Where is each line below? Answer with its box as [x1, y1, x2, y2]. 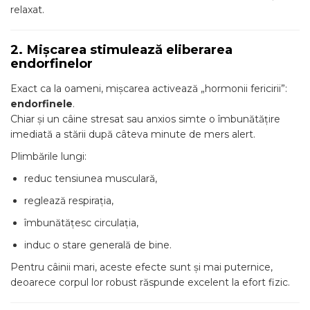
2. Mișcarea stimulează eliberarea [10, 42, 232, 57]
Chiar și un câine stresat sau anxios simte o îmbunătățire [10, 113, 280, 125]
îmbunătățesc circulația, [24, 217, 138, 229]
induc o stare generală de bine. [24, 239, 172, 251]
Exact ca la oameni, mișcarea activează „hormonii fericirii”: [10, 82, 287, 95]
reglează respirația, [24, 194, 113, 207]
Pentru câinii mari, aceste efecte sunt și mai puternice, [10, 261, 273, 273]
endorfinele [10, 98, 73, 110]
